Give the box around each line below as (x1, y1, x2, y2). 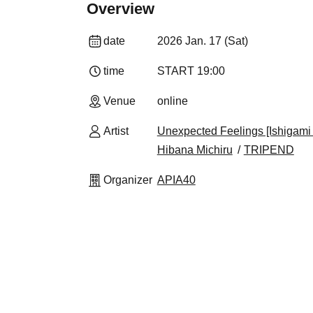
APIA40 (156, 174, 196, 186)
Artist (103, 125, 129, 137)
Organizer (103, 174, 152, 186)
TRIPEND (243, 144, 294, 156)
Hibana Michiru (156, 144, 233, 156)
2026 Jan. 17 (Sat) (156, 35, 248, 47)
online (156, 95, 188, 107)
